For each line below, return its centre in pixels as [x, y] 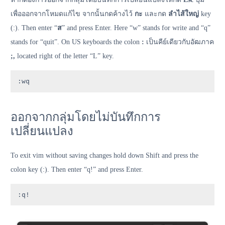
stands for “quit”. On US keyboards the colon [76, 42]
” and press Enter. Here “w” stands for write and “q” [136, 28]
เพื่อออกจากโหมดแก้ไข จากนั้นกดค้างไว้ [73, 14]
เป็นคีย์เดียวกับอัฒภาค [179, 42]
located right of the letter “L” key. [66, 56]
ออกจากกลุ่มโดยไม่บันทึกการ [86, 117]
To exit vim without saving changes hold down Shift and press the [104, 155]
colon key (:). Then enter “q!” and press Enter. [77, 169]
